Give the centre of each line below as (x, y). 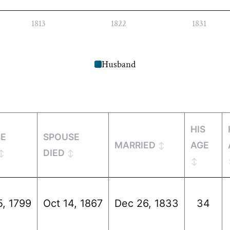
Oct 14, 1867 (73, 203)
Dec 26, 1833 (147, 203)
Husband (118, 64)
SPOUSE (62, 137)
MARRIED (135, 145)
